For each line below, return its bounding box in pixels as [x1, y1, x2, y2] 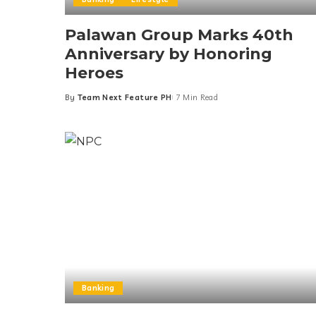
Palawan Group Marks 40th [65, 25, 293, 45]
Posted [64, 97, 95, 108]
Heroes [65, 63, 123, 83]
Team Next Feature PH [77, 92, 172, 103]
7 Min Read [175, 92, 219, 103]
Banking [82, 283, 115, 293]
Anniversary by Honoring [65, 44, 272, 64]
